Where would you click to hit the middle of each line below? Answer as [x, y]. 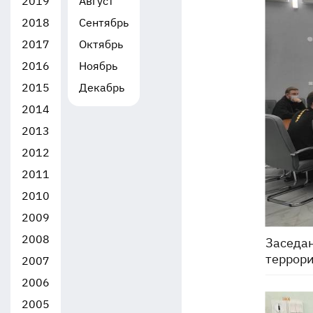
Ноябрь [98, 66]
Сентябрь [104, 22]
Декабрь [102, 87]
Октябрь [101, 44]
